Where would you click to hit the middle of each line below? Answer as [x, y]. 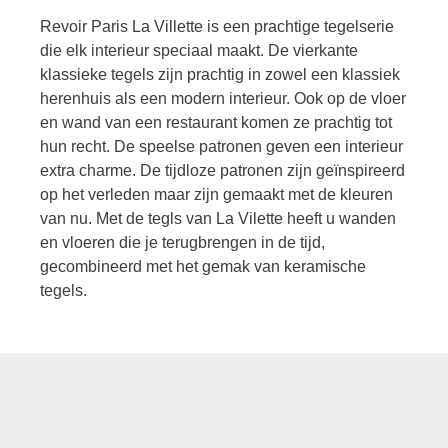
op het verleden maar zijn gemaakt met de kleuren [216, 195]
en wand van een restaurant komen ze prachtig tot [216, 123]
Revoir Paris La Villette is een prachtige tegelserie [217, 27]
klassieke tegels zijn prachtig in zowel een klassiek [220, 75]
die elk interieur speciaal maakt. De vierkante [199, 51]
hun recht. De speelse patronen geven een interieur [221, 147]
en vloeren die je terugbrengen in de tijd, [182, 243]
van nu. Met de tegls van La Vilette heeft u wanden [218, 219]
